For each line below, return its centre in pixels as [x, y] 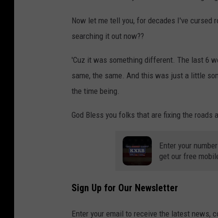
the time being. [96, 91]
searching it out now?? [108, 36]
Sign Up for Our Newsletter [125, 188]
